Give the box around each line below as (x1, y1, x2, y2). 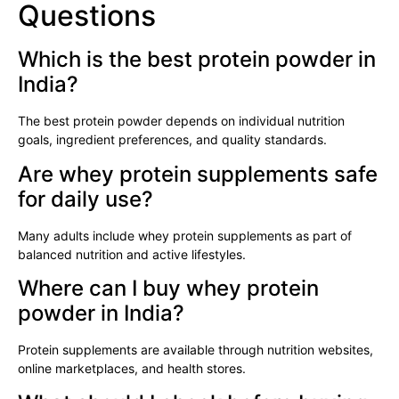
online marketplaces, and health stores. (18, 361, 246, 377)
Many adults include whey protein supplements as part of (18, 227, 352, 243)
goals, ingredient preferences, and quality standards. (18, 132, 327, 148)
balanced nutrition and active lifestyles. (18, 246, 246, 262)
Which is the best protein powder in (18, 46, 376, 73)
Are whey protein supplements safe (18, 160, 378, 187)
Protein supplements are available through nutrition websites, (18, 342, 373, 358)
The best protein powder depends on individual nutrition (18, 113, 345, 129)
